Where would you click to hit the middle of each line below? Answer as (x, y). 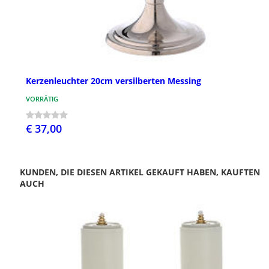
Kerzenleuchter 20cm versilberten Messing (113, 80)
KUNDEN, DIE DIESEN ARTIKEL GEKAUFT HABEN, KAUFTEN (140, 172)
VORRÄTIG (42, 98)
